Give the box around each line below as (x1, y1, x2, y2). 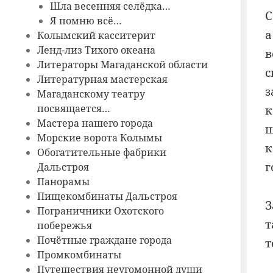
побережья (37, 219, 92, 233)
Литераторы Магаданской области (37, 58, 208, 72)
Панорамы (37, 175, 90, 189)
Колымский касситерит (37, 29, 155, 43)
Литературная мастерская (37, 73, 168, 87)
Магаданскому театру (37, 87, 145, 101)
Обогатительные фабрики (37, 146, 166, 160)
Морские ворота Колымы (37, 131, 162, 145)
